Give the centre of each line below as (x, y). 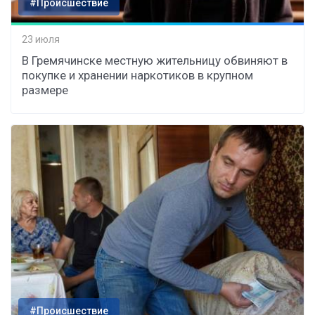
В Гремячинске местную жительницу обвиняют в (155, 60)
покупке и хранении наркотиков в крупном (137, 75)
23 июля (41, 40)
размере (45, 90)
